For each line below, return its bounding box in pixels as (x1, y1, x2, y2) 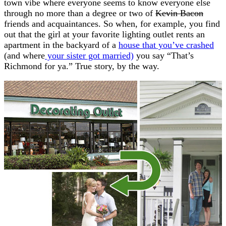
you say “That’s (134, 50, 194, 61)
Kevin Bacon (155, 8, 203, 18)
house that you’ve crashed (119, 39, 214, 50)
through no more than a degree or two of (4, 8, 155, 18)
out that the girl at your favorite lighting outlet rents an (4, 29, 205, 39)
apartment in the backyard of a (4, 39, 119, 50)
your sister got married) (45, 50, 134, 61)
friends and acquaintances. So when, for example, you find (4, 18, 220, 29)
